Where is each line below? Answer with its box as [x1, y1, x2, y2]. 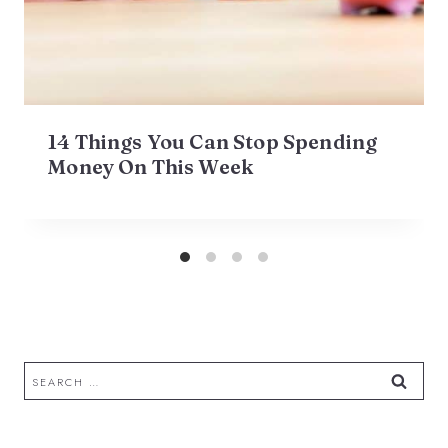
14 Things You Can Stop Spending [48, 128, 378, 154]
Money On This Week [48, 153, 254, 179]
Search [23, 362, 69, 386]
